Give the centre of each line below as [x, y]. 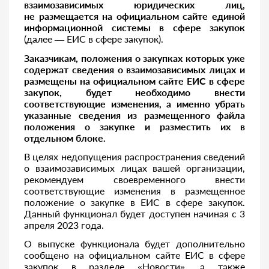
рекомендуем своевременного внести [134, 179]
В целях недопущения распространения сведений [134, 156]
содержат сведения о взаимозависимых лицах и [134, 69]
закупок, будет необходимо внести [134, 92]
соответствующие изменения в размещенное [134, 191]
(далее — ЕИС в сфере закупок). [94, 39]
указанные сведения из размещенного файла [134, 115]
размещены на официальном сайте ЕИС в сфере [134, 81]
